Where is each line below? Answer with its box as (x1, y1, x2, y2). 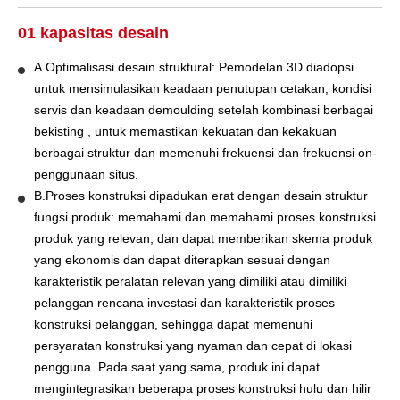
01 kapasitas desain (18, 23, 169, 42)
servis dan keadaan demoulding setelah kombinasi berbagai (34, 102, 373, 117)
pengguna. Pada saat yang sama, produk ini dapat (34, 359, 320, 374)
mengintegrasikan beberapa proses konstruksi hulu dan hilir (34, 380, 371, 396)
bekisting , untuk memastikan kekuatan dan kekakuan (34, 123, 337, 138)
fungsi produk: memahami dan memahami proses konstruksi (34, 209, 376, 224)
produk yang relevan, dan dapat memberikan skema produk (34, 230, 372, 246)
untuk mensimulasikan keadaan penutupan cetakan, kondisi (34, 80, 371, 96)
